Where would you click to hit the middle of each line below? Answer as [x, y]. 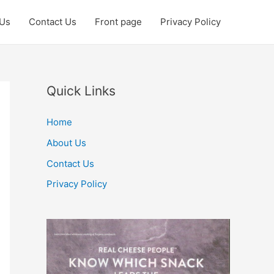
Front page [118, 22]
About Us [66, 143]
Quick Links [81, 91]
